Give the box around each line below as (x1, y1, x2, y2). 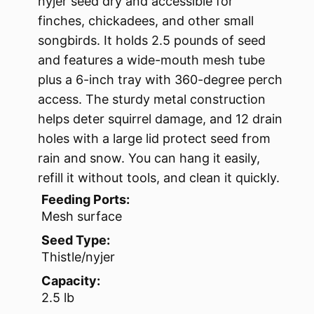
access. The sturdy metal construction (38, 92, 266, 107)
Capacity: (41, 273, 100, 289)
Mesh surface (41, 209, 122, 224)
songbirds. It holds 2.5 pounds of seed (38, 33, 266, 48)
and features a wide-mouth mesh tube (38, 53, 265, 68)
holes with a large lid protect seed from (38, 131, 271, 146)
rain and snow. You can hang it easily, (38, 151, 260, 166)
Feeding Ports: (41, 192, 130, 207)
